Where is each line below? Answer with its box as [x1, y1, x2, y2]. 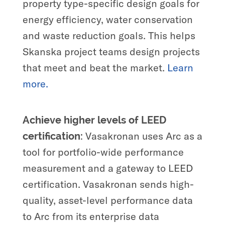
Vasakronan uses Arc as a [85, 129, 202, 142]
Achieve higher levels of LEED [22, 114, 166, 126]
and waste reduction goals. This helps [22, 29, 195, 42]
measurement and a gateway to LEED [22, 161, 193, 174]
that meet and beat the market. [22, 61, 167, 74]
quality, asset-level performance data [22, 193, 193, 206]
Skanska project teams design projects [22, 45, 200, 58]
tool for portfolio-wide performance [22, 145, 184, 158]
